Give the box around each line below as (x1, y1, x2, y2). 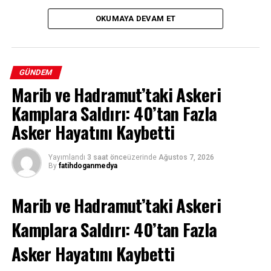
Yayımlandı (48, 153, 85, 162)
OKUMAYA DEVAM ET (95, 14, 176, 24)
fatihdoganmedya (58, 162, 117, 171)
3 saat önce (87, 153, 127, 162)
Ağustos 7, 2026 (158, 153, 214, 162)
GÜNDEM (18, 68, 54, 77)
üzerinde (126, 153, 157, 162)
